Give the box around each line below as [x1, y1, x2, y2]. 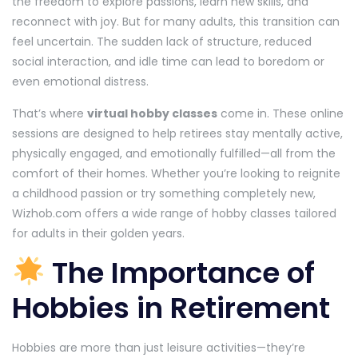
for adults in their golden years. [12, 225, 185, 241]
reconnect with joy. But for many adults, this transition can [12, 13, 340, 30]
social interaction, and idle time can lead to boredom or [12, 53, 324, 70]
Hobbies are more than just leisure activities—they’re [12, 339, 305, 356]
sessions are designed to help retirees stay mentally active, [12, 125, 343, 141]
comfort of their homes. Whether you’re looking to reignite [12, 165, 340, 181]
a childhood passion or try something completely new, [12, 185, 316, 201]
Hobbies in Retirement [12, 287, 330, 328]
